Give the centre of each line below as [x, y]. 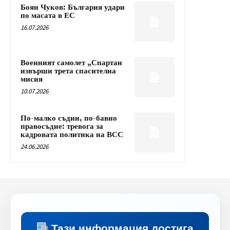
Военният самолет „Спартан [71, 63]
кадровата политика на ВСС [72, 135]
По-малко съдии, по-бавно [69, 119]
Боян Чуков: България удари [73, 8]
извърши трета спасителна [68, 71]
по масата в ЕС [48, 16]
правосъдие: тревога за [62, 127]
